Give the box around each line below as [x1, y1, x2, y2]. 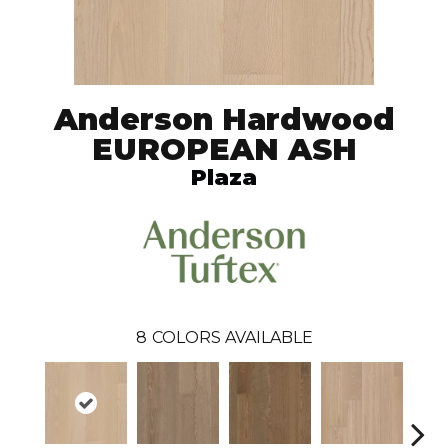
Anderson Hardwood [53, 101, 395, 139]
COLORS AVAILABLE [151, 328, 313, 348]
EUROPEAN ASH [91, 131, 357, 169]
